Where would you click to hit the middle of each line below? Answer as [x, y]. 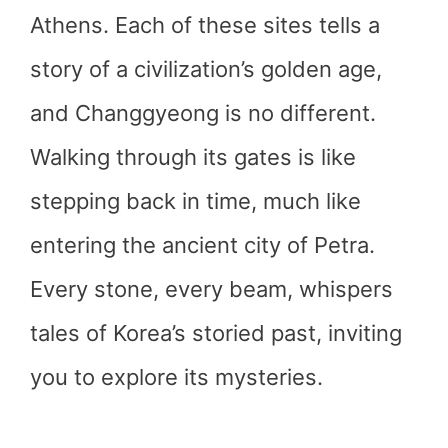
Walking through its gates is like [193, 157]
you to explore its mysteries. [176, 377]
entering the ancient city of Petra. [202, 245]
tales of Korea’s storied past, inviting [216, 333]
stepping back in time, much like [195, 201]
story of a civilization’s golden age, [206, 69]
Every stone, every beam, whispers [211, 289]
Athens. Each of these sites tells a [205, 25]
